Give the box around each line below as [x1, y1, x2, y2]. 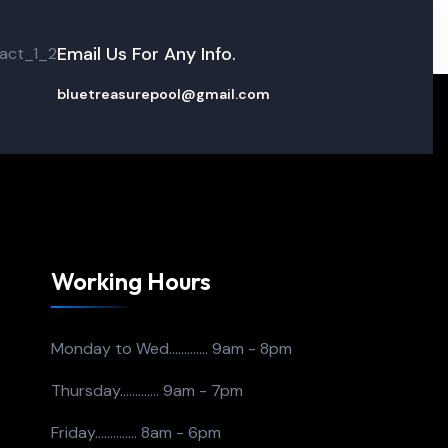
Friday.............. [50, 422, 141, 444]
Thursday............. [50, 380, 163, 402]
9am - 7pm [162, 380, 243, 402]
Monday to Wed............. [50, 338, 212, 360]
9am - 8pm [211, 338, 292, 360]
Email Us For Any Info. [57, 42, 236, 66]
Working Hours [50, 266, 211, 297]
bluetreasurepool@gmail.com [57, 85, 270, 103]
